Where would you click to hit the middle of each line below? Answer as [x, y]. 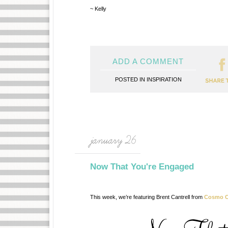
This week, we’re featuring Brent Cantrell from [147, 197]
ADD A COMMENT [148, 61]
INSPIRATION [164, 79]
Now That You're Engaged [142, 167]
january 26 [113, 140]
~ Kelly [98, 9]
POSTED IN [131, 79]
